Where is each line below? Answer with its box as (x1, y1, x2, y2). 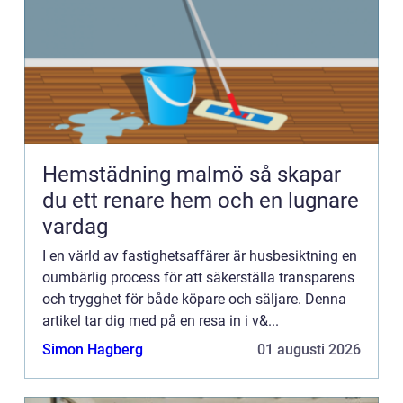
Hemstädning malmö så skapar (42, 161, 249, 187)
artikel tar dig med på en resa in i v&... (42, 311, 279, 329)
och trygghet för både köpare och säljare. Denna (42, 290, 346, 308)
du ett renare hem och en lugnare (42, 187, 359, 213)
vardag (42, 213, 108, 239)
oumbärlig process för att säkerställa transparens (42, 268, 354, 286)
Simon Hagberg (42, 340, 143, 358)
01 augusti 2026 (257, 340, 361, 358)
